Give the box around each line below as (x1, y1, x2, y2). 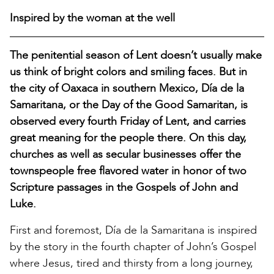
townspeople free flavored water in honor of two (10, 163, 246, 179)
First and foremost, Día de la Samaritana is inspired (10, 222, 257, 238)
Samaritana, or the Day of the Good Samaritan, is (10, 97, 248, 113)
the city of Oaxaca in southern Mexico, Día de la (10, 80, 244, 96)
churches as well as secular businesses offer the (10, 146, 241, 162)
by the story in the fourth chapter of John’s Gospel (10, 239, 256, 254)
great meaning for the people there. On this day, (10, 130, 246, 146)
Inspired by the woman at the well (10, 10, 175, 26)
